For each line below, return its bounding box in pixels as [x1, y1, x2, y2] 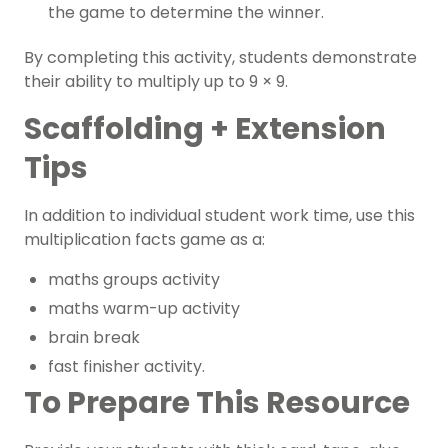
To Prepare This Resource [24, 382, 410, 425]
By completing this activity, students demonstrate [24, 46, 417, 70]
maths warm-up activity [48, 297, 244, 321]
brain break [48, 326, 140, 350]
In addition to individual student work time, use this [24, 204, 415, 228]
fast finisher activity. [48, 355, 205, 379]
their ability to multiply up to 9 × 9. [24, 70, 296, 94]
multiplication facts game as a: [24, 228, 265, 252]
